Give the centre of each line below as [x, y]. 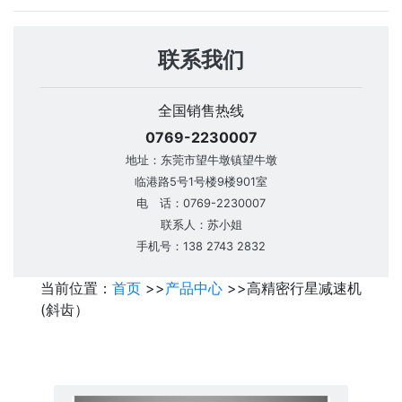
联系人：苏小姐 [201, 225]
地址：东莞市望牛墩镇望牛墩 [201, 161]
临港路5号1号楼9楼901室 [201, 182]
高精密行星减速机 [304, 288]
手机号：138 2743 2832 [201, 247]
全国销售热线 [201, 111]
